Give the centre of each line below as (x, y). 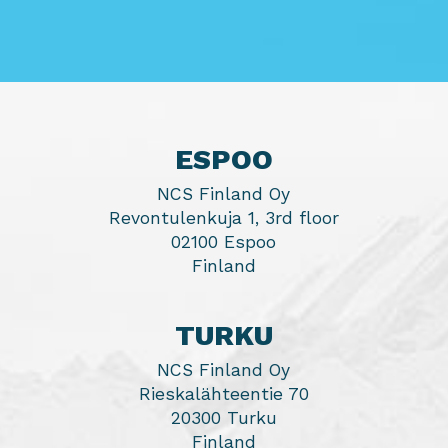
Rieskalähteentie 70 (223, 394)
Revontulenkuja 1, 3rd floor (223, 218)
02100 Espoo (224, 242)
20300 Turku (223, 418)
